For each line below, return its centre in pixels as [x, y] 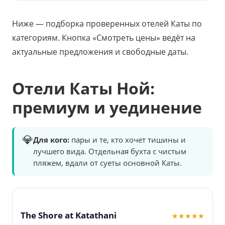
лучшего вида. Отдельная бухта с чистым [110, 151]
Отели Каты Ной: [83, 88]
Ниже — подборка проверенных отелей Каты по [107, 24]
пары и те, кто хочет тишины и [128, 140]
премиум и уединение [107, 107]
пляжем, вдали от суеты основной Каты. [107, 163]
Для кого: [51, 140]
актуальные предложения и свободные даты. [100, 52]
